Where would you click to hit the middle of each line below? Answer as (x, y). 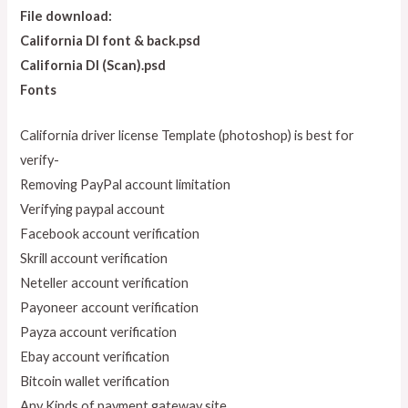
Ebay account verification (95, 356)
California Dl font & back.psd (111, 40)
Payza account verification (99, 331)
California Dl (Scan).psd (93, 65)
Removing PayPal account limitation (126, 184)
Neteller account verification (105, 282)
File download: (66, 15)
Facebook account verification (110, 233)
